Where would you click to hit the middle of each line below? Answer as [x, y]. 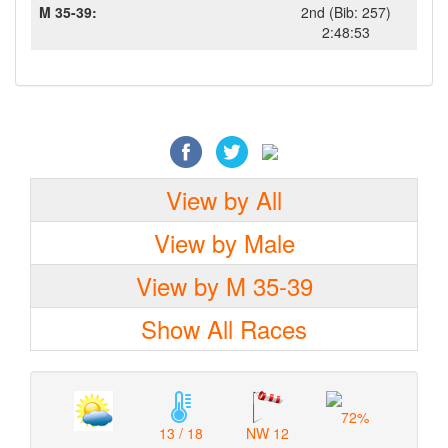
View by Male [224, 242]
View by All [224, 199]
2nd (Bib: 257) [345, 12]
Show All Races [224, 328]
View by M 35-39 [224, 285]
